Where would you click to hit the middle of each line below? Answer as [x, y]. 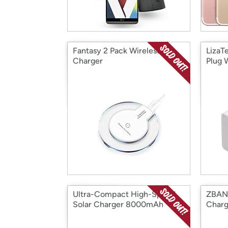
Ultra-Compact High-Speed [124, 194]
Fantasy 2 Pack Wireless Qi [122, 51]
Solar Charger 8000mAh [118, 204]
